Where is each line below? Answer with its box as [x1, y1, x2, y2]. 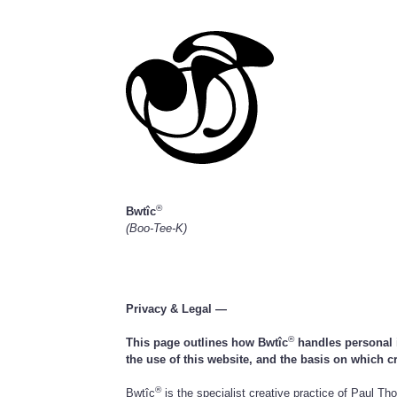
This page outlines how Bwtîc [126, 335, 289, 349]
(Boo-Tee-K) [126, 222, 188, 236]
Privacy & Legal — [126, 301, 228, 315]
